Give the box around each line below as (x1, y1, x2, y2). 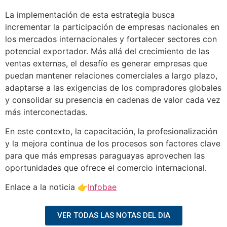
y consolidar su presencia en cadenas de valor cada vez (5, 94, 220, 105)
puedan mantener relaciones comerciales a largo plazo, (5, 70, 217, 81)
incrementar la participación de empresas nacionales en (5, 21, 219, 32)
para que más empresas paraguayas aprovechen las (5, 150, 205, 161)
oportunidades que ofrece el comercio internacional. (5, 163, 207, 173)
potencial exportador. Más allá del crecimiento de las (5, 46, 209, 56)
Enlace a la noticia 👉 (5, 182, 88, 193)
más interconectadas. (5, 106, 87, 117)
